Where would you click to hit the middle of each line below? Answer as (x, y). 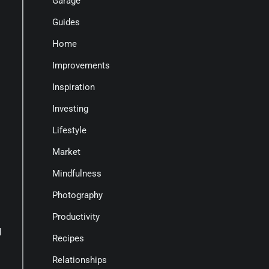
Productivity (76, 217)
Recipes (68, 238)
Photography (77, 195)
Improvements (81, 65)
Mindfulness (77, 174)
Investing (70, 109)
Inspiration (73, 87)
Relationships (79, 260)
